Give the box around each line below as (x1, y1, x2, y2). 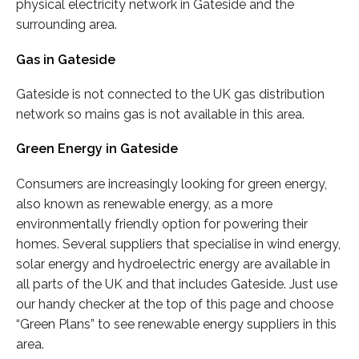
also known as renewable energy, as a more (16, 196, 272, 212)
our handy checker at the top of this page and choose (16, 296, 333, 312)
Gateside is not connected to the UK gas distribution (16, 87, 325, 102)
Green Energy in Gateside (16, 141, 178, 157)
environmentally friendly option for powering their (16, 216, 308, 232)
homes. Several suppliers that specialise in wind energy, (16, 236, 341, 252)
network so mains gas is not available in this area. (16, 107, 305, 122)
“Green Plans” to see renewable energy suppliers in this (16, 316, 337, 332)
